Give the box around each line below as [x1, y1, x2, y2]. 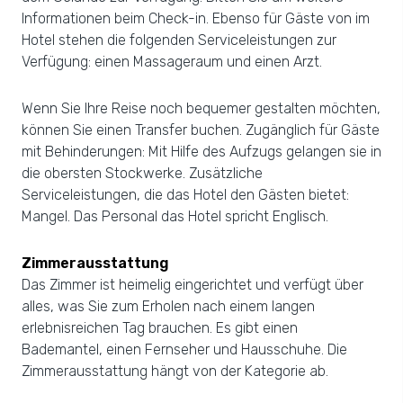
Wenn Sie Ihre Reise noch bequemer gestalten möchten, [22, 100, 381, 117]
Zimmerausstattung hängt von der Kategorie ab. [22, 363, 328, 380]
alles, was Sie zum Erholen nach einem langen [22, 298, 315, 315]
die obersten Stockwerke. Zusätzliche [22, 165, 263, 182]
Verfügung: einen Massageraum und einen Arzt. [22, 53, 322, 70]
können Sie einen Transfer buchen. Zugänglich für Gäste [22, 121, 380, 139]
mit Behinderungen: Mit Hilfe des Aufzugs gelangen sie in [22, 143, 381, 160]
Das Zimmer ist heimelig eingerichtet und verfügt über [22, 276, 363, 293]
